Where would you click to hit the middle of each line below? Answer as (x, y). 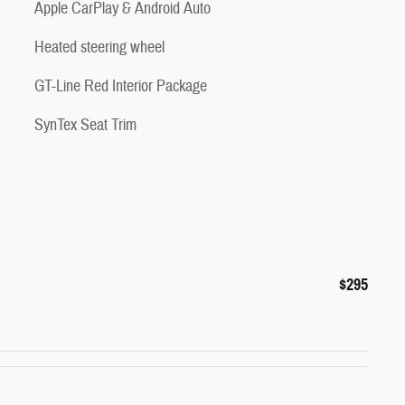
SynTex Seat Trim (85, 125)
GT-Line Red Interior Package (121, 86)
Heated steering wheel (99, 47)
